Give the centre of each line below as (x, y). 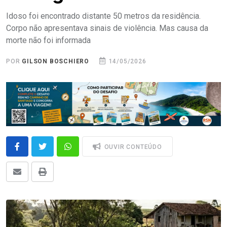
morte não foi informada (48, 40)
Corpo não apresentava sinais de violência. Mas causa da (107, 28)
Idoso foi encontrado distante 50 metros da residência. (103, 16)
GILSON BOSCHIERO (56, 61)
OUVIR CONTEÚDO (132, 147)
